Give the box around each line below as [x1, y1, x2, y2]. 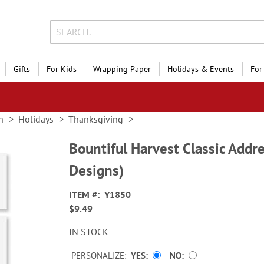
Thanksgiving [68, 113, 123, 125]
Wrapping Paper [93, 64, 151, 74]
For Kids [47, 64, 77, 74]
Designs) [69, 161, 124, 180]
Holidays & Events [167, 64, 234, 74]
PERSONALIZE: [71, 250, 127, 262]
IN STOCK [69, 226, 109, 237]
